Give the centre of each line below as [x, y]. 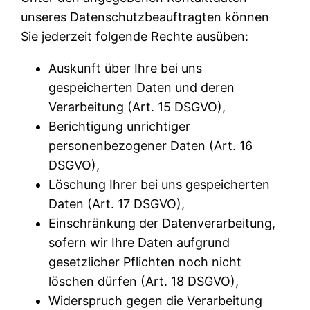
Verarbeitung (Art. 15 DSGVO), [137, 107]
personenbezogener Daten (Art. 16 [151, 145]
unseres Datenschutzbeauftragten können [145, 17]
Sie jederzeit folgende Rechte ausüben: [135, 36]
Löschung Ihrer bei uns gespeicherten [159, 184]
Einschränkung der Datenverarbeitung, [162, 223]
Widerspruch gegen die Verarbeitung [156, 300]
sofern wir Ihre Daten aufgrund [139, 242]
